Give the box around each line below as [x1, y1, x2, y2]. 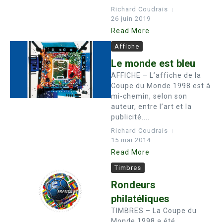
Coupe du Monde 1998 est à [111, 82, 211, 90]
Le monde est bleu [111, 57, 196, 69]
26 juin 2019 [111, 15, 151, 22]
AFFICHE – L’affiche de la [111, 71, 201, 79]
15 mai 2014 [111, 136, 151, 144]
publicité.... [111, 113, 150, 121]
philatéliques [111, 193, 170, 205]
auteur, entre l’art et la [111, 103, 192, 111]
